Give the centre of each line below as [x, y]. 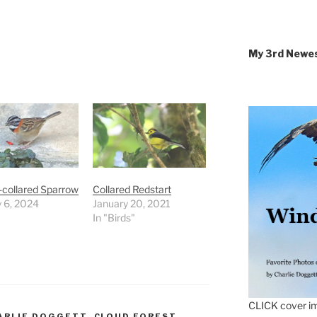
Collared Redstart [132, 190]
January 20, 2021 [132, 204]
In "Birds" [114, 218]
